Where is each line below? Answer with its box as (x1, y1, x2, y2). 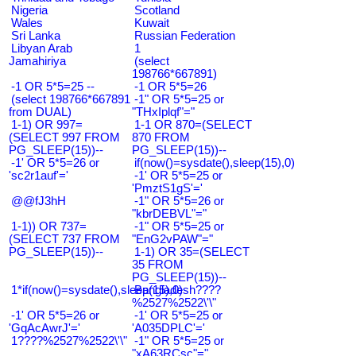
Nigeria (11, 3, 48, 17)
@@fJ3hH (11, 194, 66, 207)
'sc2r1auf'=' (9, 168, 68, 182)
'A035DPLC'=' (132, 321, 205, 335)
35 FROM (132, 257, 184, 271)
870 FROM (132, 130, 190, 144)
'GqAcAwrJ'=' (9, 321, 80, 335)
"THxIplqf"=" (132, 105, 195, 118)
